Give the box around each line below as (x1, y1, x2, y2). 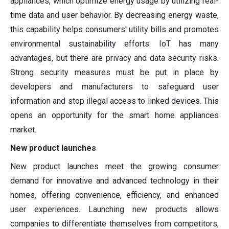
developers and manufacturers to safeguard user (10, 82, 219, 92)
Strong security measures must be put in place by (10, 67, 219, 78)
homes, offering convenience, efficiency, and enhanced (10, 190, 219, 200)
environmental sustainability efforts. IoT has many (10, 39, 219, 49)
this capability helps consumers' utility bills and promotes (10, 25, 219, 35)
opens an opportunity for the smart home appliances (10, 110, 219, 121)
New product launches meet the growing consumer (10, 162, 219, 172)
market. (10, 125, 36, 135)
